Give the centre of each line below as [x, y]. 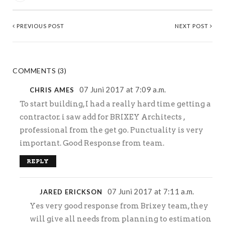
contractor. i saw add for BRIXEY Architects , [102, 117]
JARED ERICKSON [72, 192]
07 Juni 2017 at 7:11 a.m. [151, 192]
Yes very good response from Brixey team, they [119, 206]
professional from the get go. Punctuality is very [111, 130]
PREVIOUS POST [40, 26]
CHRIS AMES [53, 90]
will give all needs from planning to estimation [121, 219]
